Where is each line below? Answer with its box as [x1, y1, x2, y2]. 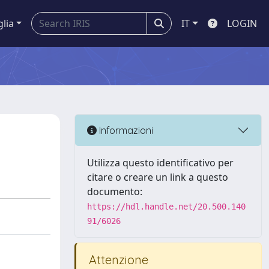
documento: [87, 185, 142, 198]
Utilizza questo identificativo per [87, 156, 234, 169]
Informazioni [97, 124, 153, 136]
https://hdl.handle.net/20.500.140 [87, 202, 246, 211]
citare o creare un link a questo [87, 171, 228, 184]
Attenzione [86, 252, 148, 267]
